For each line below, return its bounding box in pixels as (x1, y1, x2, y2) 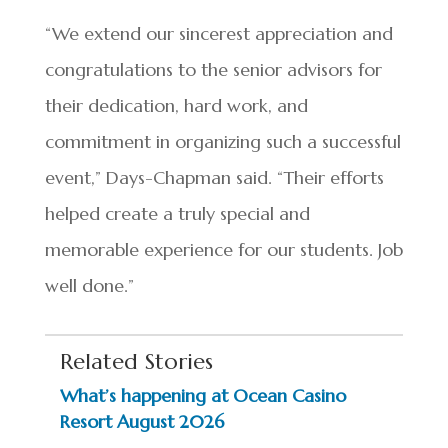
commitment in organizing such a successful (44, 129, 401, 153)
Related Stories (59, 347, 213, 375)
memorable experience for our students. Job (44, 237, 403, 261)
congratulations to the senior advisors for (44, 57, 382, 81)
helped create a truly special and (44, 201, 310, 225)
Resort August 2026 (59, 409, 224, 433)
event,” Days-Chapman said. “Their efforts (44, 165, 384, 189)
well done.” (44, 273, 134, 297)
